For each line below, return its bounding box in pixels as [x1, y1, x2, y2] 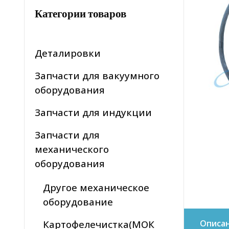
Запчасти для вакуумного [35, 69, 159, 82]
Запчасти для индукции [35, 106, 152, 119]
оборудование [43, 195, 113, 209]
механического [35, 143, 109, 156]
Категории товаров [35, 6, 126, 21]
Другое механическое [43, 181, 149, 194]
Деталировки [35, 47, 101, 60]
